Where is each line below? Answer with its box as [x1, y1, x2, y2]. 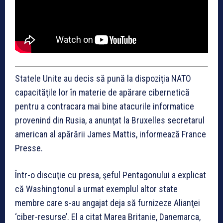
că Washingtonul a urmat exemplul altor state [15, 183, 178, 194]
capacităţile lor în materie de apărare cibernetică [15, 87, 190, 98]
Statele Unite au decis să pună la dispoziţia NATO [15, 73, 191, 84]
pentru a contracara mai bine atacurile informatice [15, 101, 194, 111]
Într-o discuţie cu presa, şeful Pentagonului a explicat [15, 169, 206, 180]
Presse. [15, 142, 43, 153]
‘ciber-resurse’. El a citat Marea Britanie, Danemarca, [15, 211, 201, 222]
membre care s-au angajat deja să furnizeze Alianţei [15, 197, 200, 208]
